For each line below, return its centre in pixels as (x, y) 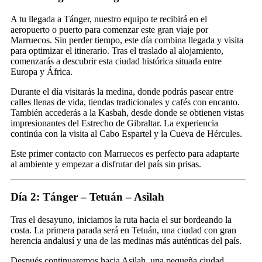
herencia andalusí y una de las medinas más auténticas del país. (126, 241)
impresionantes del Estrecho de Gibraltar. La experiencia (114, 123)
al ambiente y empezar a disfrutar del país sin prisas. (106, 164)
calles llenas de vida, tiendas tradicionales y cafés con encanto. (125, 102)
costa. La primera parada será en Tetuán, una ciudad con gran (123, 230)
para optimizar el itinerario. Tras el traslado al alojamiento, (117, 50)
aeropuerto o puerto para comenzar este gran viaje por (109, 29)
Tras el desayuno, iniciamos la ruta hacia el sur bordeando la (121, 220)
